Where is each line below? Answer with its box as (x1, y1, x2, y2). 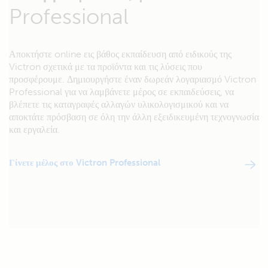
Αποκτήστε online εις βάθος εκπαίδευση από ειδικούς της (9, 48, 232, 60)
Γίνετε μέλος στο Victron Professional (9, 157, 160, 168)
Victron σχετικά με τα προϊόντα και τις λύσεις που (9, 61, 202, 72)
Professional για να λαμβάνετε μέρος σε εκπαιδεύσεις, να (9, 86, 234, 98)
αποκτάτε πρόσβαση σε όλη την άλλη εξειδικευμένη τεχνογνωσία (9, 111, 259, 123)
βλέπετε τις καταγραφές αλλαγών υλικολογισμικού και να (9, 99, 229, 110)
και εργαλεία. (9, 124, 60, 135)
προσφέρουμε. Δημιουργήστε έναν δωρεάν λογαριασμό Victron (9, 74, 256, 85)
